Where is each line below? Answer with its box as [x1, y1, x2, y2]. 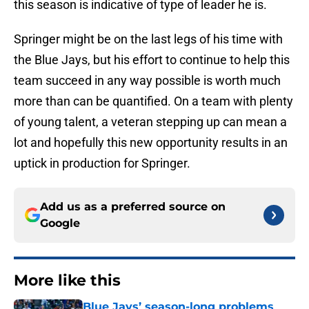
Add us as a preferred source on [40, 200, 226, 214]
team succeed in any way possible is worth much [14, 73, 281, 88]
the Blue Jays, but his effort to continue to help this [14, 52, 290, 68]
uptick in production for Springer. [14, 156, 190, 171]
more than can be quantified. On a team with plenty [14, 94, 293, 109]
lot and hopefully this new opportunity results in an [14, 135, 288, 150]
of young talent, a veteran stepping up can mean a [14, 114, 287, 130]
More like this [14, 271, 121, 290]
